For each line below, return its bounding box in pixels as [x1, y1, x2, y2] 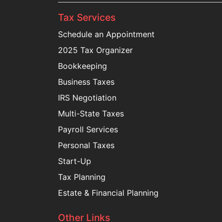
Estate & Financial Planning [58, 188, 159, 198]
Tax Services [58, 11, 115, 23]
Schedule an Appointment [58, 29, 155, 39]
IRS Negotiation [58, 93, 116, 103]
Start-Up [58, 156, 91, 166]
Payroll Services [58, 124, 118, 134]
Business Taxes [58, 77, 114, 87]
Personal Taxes [58, 140, 114, 150]
